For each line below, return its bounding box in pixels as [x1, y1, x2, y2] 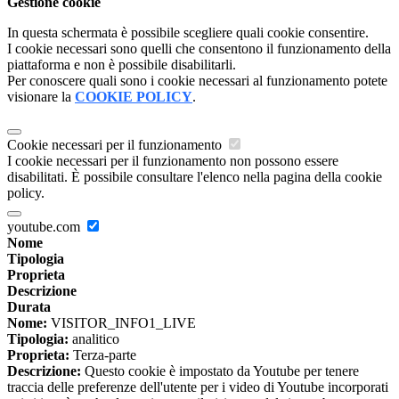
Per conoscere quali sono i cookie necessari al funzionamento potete [7, 73, 387, 89]
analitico [69, 331, 119, 347]
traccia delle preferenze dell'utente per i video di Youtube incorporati [7, 379, 388, 395]
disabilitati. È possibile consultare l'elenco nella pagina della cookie [7, 169, 382, 185]
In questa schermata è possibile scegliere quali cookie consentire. [7, 25, 369, 41]
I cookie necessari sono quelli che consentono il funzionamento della [7, 41, 391, 57]
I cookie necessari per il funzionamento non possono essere [7, 153, 338, 169]
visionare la [7, 89, 75, 105]
